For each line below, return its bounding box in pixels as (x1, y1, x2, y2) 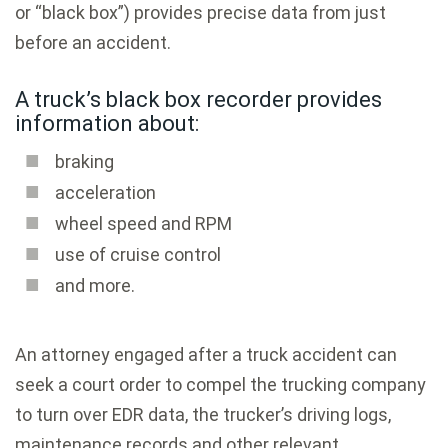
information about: (15, 110, 199, 136)
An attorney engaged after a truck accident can (15, 343, 397, 365)
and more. (55, 274, 135, 296)
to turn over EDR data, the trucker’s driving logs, (15, 403, 391, 425)
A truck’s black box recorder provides (15, 86, 382, 112)
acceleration (55, 181, 156, 203)
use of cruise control (55, 243, 221, 265)
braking (55, 150, 114, 172)
